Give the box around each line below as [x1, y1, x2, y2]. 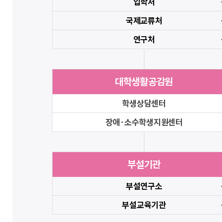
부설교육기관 [122, 200, 166, 210]
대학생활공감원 [114, 75, 173, 88]
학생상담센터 [122, 98, 166, 109]
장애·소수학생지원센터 [105, 117, 183, 127]
